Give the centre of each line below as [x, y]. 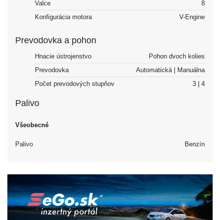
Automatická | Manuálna [170, 70]
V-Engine [192, 17]
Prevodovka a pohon [56, 40]
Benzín [195, 144]
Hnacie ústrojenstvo [63, 56]
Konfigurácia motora [63, 17]
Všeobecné [32, 125]
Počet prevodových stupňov [75, 83]
